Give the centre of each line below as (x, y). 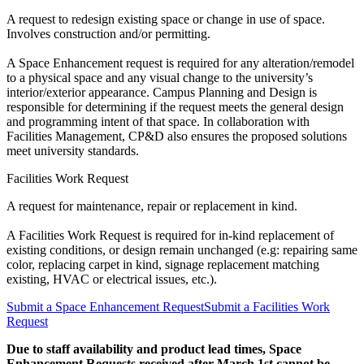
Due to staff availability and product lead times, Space (154, 349)
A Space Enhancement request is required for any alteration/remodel (180, 63)
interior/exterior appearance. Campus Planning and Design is (162, 93)
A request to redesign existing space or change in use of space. (166, 19)
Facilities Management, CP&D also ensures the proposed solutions (177, 136)
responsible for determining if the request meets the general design (175, 107)
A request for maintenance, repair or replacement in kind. (152, 206)
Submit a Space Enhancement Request (105, 307)
